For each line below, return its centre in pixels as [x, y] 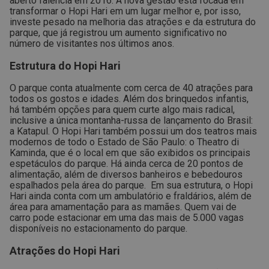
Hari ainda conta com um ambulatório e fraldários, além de [131, 196]
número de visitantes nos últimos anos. [92, 44]
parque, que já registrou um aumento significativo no [118, 33]
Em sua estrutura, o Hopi [202, 185]
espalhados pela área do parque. [79, 185]
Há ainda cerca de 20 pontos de [177, 164]
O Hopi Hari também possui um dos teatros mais [155, 131]
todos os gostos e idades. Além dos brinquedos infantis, [129, 99]
